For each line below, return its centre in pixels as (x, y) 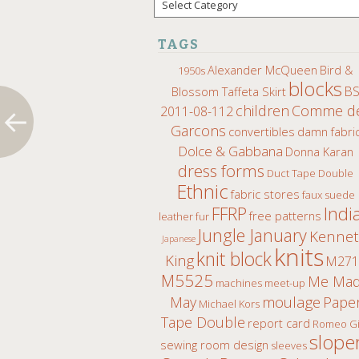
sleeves (288, 345)
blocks (315, 89)
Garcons (198, 130)
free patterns (285, 215)
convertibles (261, 131)
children (262, 110)
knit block (234, 259)
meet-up (285, 282)
